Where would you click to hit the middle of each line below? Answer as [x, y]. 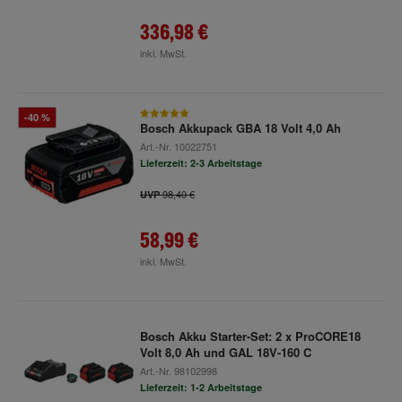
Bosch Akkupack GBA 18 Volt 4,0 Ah [240, 128]
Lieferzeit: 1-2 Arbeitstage [201, 388]
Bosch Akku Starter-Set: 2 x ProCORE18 [250, 336]
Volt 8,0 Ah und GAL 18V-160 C [225, 353]
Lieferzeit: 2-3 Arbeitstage [201, 163]
